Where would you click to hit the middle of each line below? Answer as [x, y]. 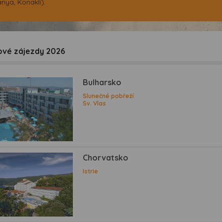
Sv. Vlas [95, 103]
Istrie [91, 171]
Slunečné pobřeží [109, 96]
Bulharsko [102, 82]
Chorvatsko [106, 158]
